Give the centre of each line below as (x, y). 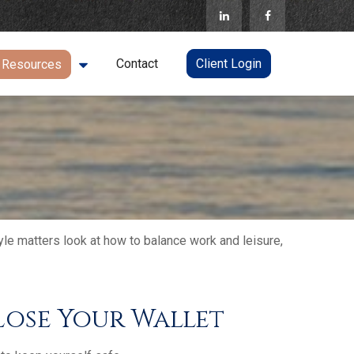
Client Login (229, 63)
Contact (137, 63)
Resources (32, 65)
